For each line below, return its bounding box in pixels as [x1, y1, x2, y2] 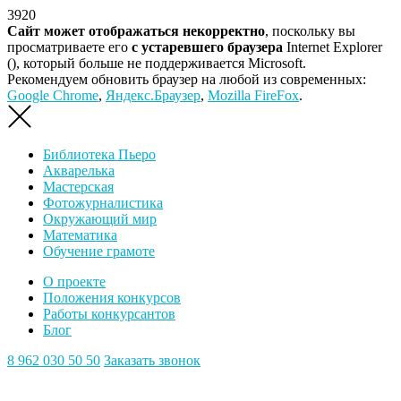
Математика [43, 227, 117, 243]
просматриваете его [7, 39, 132, 55]
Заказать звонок [104, 353, 200, 368]
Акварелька [43, 163, 115, 178]
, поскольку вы [265, 23, 355, 38]
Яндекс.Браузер [106, 88, 200, 103]
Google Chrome [7, 88, 98, 103]
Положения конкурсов [43, 290, 181, 305]
